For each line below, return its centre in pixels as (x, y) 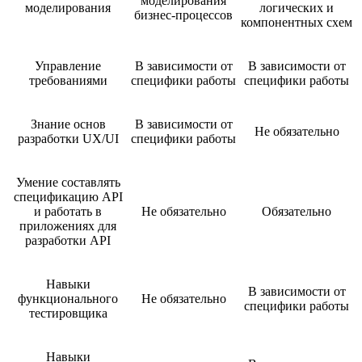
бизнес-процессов (183, 15)
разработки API (68, 240)
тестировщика (68, 313)
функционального (68, 298)
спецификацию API (68, 196)
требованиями (68, 80)
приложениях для (68, 225)
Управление (68, 65)
